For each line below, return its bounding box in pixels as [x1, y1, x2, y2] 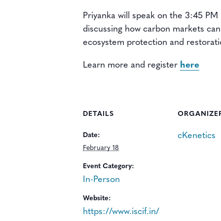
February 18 [83, 145, 119, 152]
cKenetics [178, 131, 216, 141]
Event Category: [83, 163, 134, 170]
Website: [83, 195, 111, 202]
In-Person [83, 175, 120, 184]
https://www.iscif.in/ [83, 207, 159, 217]
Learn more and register [83, 61, 180, 70]
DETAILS [83, 110, 114, 118]
